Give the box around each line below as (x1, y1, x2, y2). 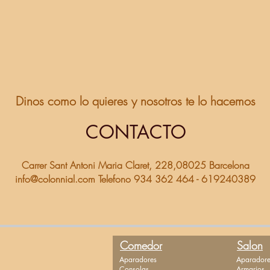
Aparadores (119, 254, 157, 265)
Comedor (120, 238, 162, 253)
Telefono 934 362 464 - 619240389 (95, 172, 256, 186)
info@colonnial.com (15, 172, 95, 186)
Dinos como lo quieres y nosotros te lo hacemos (15, 93, 256, 109)
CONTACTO (85, 120, 186, 144)
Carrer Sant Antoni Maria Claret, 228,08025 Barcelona (21, 159, 250, 172)
